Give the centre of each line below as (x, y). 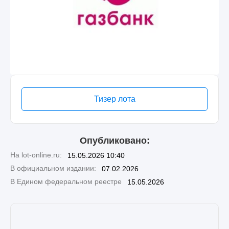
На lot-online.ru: (36, 155)
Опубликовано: (114, 141)
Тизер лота (114, 99)
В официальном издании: (53, 168)
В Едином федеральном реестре (66, 181)
